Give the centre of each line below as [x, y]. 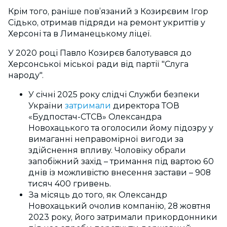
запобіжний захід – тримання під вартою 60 [121, 161]
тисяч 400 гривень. [70, 184]
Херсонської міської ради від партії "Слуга [98, 64]
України [47, 106]
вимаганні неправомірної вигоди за [106, 139]
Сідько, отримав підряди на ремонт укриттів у [107, 23]
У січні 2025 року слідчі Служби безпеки [114, 94]
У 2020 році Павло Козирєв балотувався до [100, 53]
